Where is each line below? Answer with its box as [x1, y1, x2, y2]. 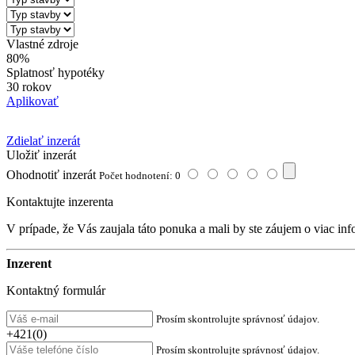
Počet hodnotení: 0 [99, 169, 181, 181]
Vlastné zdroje [6, 36, 78, 51]
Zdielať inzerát [6, 133, 80, 147]
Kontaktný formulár [6, 283, 105, 297]
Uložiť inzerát [6, 147, 76, 162]
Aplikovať [6, 94, 59, 108]
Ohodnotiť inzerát [6, 167, 96, 181]
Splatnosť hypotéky [6, 65, 105, 79]
